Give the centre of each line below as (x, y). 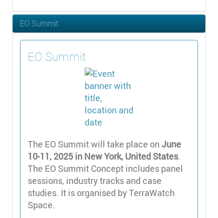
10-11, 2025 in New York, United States (103, 156)
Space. (42, 205)
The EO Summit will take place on (95, 144)
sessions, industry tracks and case (95, 180)
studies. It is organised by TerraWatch (101, 192)
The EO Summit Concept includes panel (105, 168)
